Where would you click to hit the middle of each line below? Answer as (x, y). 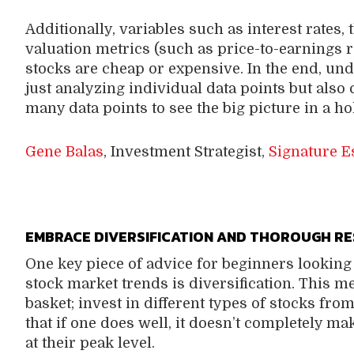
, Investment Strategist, (186, 152)
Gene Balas (64, 152)
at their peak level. (92, 343)
